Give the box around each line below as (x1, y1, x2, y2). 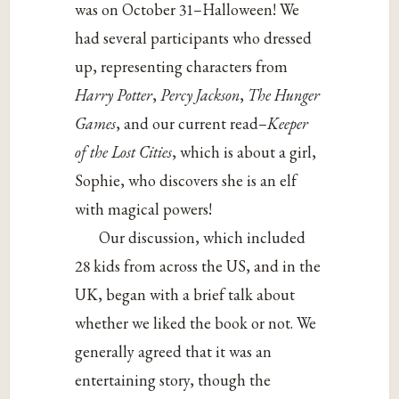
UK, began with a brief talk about (75, 283, 296, 305)
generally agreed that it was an (75, 340, 273, 362)
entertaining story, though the (75, 369, 272, 390)
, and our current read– (116, 112, 268, 134)
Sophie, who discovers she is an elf (75, 169, 297, 191)
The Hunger (248, 84, 321, 105)
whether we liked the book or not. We (75, 312, 317, 333)
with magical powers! (75, 198, 213, 219)
